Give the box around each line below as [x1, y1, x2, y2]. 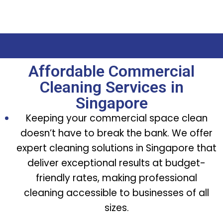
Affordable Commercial [28, 62, 195, 81]
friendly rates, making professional [36, 171, 197, 185]
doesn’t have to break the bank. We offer [20, 126, 213, 140]
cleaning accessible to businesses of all [24, 186, 209, 200]
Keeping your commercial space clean [25, 111, 208, 125]
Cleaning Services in [39, 78, 184, 97]
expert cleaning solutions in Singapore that [16, 141, 217, 155]
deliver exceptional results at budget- [27, 156, 206, 170]
